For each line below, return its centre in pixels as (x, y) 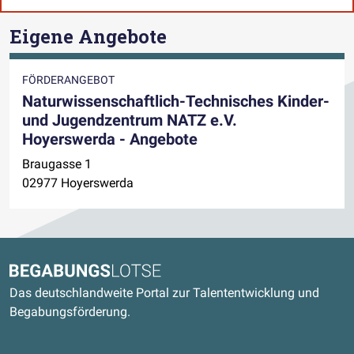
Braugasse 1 (57, 164)
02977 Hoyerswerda (78, 183)
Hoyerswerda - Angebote (110, 139)
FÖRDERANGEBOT (68, 79)
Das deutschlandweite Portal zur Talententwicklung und (164, 293)
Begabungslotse (54, 272)
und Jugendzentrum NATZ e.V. (130, 120)
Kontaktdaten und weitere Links (160, 254)
